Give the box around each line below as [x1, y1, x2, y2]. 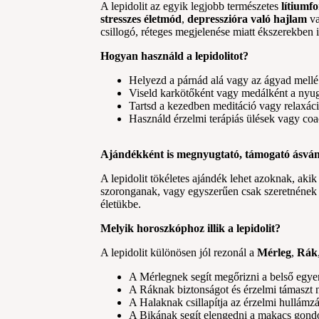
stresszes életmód [100, 12, 182, 25]
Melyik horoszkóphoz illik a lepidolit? [100, 221, 281, 234]
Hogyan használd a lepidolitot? [100, 49, 249, 62]
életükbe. [100, 197, 142, 210]
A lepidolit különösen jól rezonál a [100, 246, 258, 258]
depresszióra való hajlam [187, 12, 308, 25]
